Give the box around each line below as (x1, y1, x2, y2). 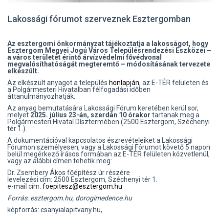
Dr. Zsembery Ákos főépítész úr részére (7, 168, 130, 176)
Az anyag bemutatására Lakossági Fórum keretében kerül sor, (7, 104, 198, 112)
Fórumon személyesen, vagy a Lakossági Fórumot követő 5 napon (7, 143, 210, 151)
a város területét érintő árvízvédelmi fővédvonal (7, 53, 162, 61)
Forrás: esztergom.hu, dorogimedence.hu (7, 194, 132, 202)
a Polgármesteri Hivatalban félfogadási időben (7, 85, 151, 93)
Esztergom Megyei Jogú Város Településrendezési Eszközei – (7, 46, 211, 54)
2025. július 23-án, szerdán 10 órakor (30, 110, 152, 119)
